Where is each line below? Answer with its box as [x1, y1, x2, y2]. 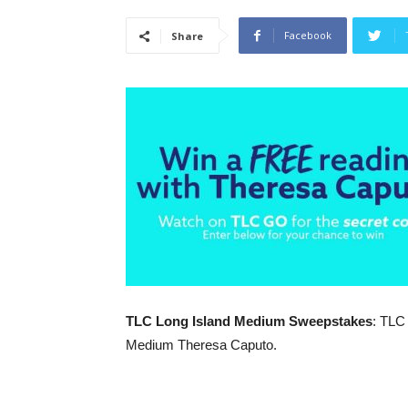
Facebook [284, 28, 331, 42]
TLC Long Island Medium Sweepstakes [126, 313, 372, 329]
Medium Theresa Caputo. [126, 337, 277, 352]
